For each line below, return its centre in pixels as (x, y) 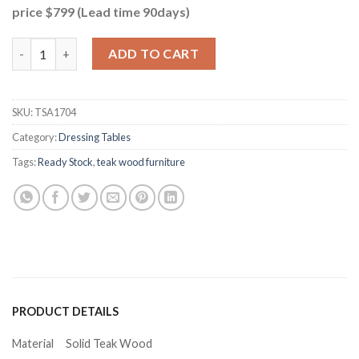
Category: (35, 137)
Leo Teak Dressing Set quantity (97, 46)
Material (33, 344)
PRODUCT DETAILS (65, 312)
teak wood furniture (141, 162)
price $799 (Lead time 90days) (101, 11)
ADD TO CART (154, 54)
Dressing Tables (95, 137)
